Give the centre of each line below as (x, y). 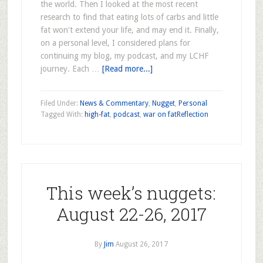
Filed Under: (60, 103)
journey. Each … (71, 69)
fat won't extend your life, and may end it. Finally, (129, 30)
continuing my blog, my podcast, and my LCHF (124, 56)
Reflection (192, 114)
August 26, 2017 (142, 244)
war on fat (160, 114)
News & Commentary (114, 103)
